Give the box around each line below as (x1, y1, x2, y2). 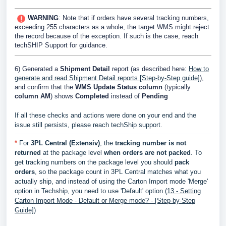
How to (189, 65, 209, 73)
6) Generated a (15, 65, 60, 73)
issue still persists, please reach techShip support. (15, 121, 162, 129)
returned (15, 149, 41, 156)
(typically (162, 83, 191, 91)
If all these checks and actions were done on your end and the (15, 111, 196, 119)
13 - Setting (167, 187, 201, 195)
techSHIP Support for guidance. (15, 41, 107, 49)
